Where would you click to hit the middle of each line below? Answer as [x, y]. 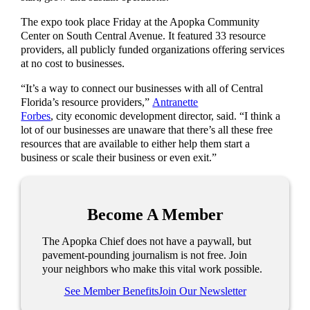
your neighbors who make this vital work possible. [153, 270]
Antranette [175, 103]
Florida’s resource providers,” [87, 103]
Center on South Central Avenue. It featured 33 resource [144, 36]
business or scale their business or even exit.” [120, 158]
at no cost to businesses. [76, 64]
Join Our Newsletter [202, 292]
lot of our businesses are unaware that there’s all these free [147, 130]
